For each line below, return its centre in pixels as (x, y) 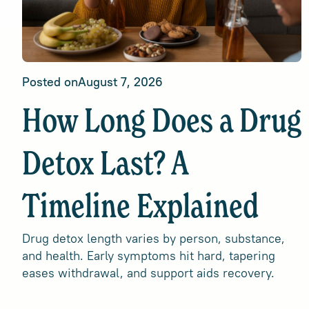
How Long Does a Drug (162, 123)
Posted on (50, 82)
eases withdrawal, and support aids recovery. (148, 273)
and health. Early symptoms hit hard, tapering (149, 256)
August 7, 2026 (120, 82)
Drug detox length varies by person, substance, (153, 238)
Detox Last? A (105, 166)
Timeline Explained (140, 208)
